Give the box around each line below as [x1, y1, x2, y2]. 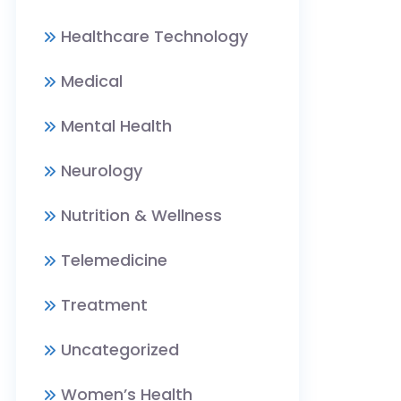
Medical [61, 70, 123, 92]
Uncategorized [61, 338, 179, 361]
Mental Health [61, 115, 172, 137]
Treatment [61, 294, 148, 316]
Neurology [61, 159, 142, 182]
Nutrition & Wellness [61, 204, 222, 226]
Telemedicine [61, 249, 167, 271]
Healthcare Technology [61, 25, 248, 47]
